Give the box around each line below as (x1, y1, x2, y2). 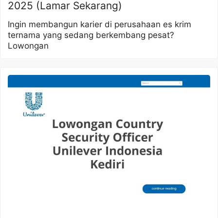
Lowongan (8, 41, 49, 51)
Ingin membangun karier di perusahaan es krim (8, 19, 191, 30)
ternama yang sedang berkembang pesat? (8, 30, 174, 40)
